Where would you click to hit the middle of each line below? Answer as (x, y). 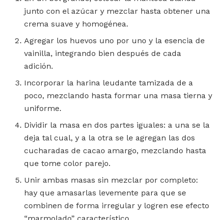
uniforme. (43, 108)
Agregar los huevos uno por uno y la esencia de (115, 40)
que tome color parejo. (68, 163)
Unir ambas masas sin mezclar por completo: (111, 180)
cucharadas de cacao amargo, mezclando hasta (115, 150)
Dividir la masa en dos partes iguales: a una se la (117, 125)
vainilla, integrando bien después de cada (103, 53)
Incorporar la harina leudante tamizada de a (109, 82)
